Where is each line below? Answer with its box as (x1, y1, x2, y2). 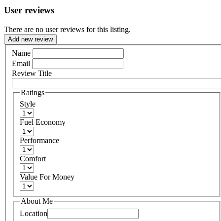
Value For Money (20, 173, 74, 182)
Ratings (21, 88, 44, 97)
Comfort (20, 154, 46, 163)
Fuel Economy (20, 118, 66, 127)
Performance (20, 136, 59, 145)
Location (20, 209, 47, 218)
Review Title (12, 69, 52, 77)
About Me (21, 197, 53, 206)
